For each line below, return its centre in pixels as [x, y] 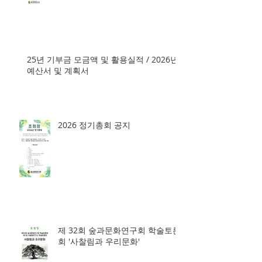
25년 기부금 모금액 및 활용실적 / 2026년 [103, 89]
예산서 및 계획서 [58, 100]
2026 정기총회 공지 [94, 154]
